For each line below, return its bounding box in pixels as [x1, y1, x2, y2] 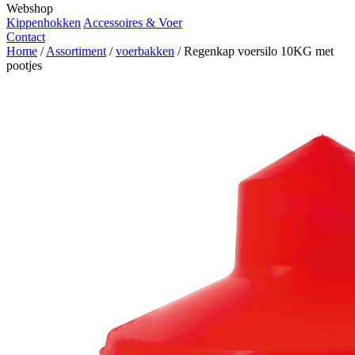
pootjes [6, 59, 42, 72]
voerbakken [116, 44, 174, 58]
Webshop [6, 2, 53, 15]
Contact [6, 30, 45, 44]
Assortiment [46, 44, 106, 58]
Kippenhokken [6, 16, 81, 29]
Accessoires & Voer [83, 16, 182, 29]
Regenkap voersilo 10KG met [184, 44, 334, 58]
